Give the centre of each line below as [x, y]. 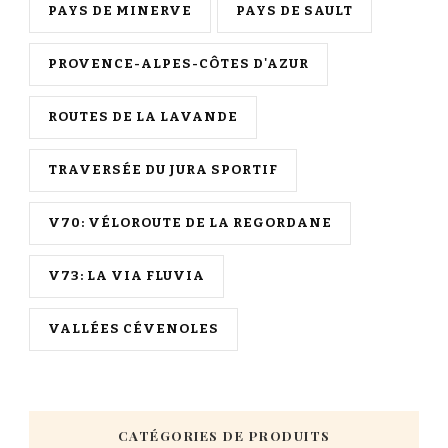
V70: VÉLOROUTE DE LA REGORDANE [190, 223]
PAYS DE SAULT [294, 11]
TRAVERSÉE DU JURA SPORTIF [163, 170]
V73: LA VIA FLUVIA [126, 276]
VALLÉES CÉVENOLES [133, 329]
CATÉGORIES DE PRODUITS [224, 436]
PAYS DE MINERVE [120, 11]
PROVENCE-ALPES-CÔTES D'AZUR [178, 64]
